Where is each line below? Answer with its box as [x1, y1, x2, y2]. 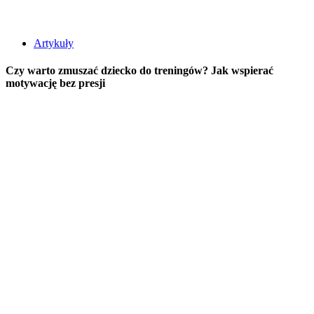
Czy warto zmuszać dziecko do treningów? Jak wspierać [6, 64, 273, 77]
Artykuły [34, 36, 74, 49]
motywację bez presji [6, 77, 105, 90]
